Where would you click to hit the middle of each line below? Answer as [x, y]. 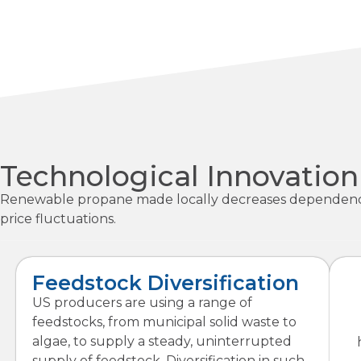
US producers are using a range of [142, 302]
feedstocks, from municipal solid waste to [164, 322]
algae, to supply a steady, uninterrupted [162, 341]
